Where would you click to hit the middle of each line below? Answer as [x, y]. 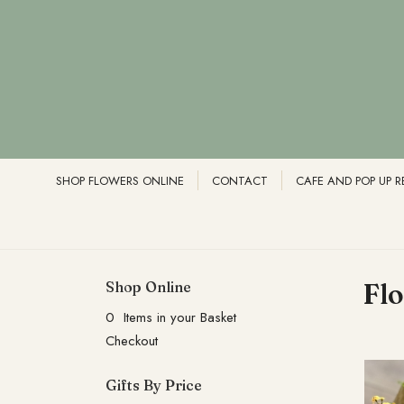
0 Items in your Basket [171, 317]
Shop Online [148, 287]
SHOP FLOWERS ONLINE [119, 181]
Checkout [132, 341]
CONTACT [239, 181]
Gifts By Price [154, 385]
